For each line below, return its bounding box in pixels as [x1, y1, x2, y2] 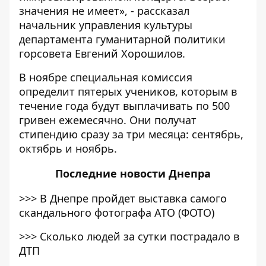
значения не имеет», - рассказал [19, 4, 189, 18]
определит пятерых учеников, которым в [19, 84, 237, 99]
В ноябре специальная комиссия [19, 70, 192, 84]
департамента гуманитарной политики [19, 32, 226, 46]
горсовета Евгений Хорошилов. [19, 46, 185, 61]
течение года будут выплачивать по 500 [19, 99, 230, 113]
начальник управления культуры [19, 18, 192, 32]
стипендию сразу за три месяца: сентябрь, [19, 127, 243, 141]
